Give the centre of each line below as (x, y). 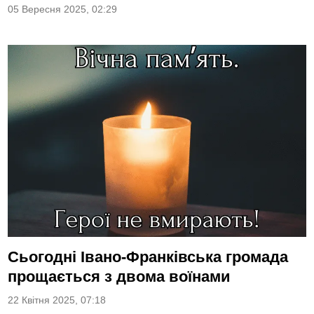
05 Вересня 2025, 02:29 (63, 9)
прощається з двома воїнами (120, 276)
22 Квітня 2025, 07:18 (57, 300)
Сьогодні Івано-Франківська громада (148, 257)
